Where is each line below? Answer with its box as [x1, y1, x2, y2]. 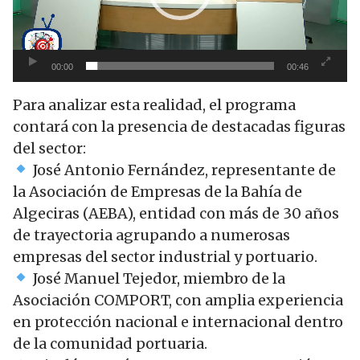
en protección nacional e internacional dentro [13, 312, 343, 331]
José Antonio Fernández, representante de [29, 160, 336, 179]
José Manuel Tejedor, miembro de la [29, 268, 285, 288]
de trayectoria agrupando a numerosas [13, 225, 290, 244]
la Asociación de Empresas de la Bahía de [13, 182, 302, 201]
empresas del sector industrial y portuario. [13, 247, 317, 266]
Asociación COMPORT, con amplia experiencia [13, 290, 343, 309]
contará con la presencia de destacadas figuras [13, 117, 346, 136]
